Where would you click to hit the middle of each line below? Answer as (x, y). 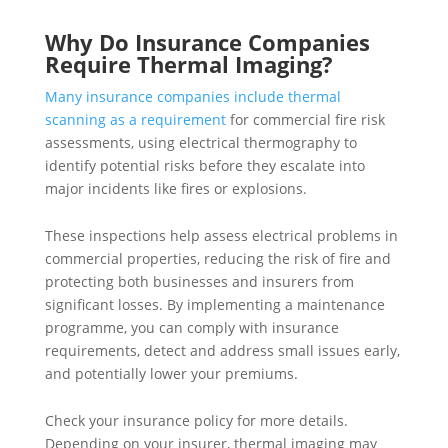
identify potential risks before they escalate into (204, 165)
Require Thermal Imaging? (191, 63)
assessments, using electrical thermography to (200, 142)
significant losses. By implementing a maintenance (214, 304)
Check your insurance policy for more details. (196, 420)
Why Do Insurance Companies (207, 41)
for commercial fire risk (305, 119)
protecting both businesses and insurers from (199, 281)
